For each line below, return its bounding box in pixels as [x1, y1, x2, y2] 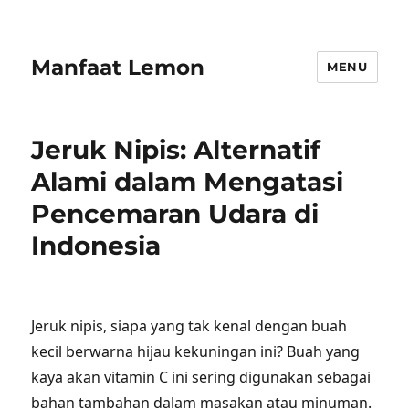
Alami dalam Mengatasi [31, 166, 344, 197]
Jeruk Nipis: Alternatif [31, 134, 321, 165]
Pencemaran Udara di [31, 198, 320, 229]
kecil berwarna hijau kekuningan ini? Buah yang [31, 341, 361, 362]
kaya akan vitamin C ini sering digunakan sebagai [31, 367, 372, 387]
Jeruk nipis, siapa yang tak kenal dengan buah [31, 316, 348, 336]
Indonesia [31, 230, 162, 261]
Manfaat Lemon [31, 54, 205, 80]
